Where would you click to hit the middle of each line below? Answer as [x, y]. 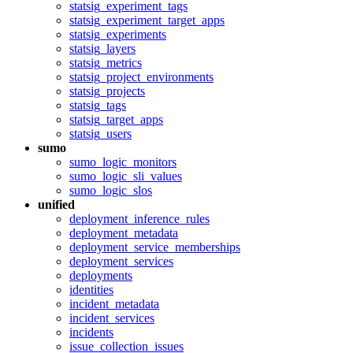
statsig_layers [102, 48]
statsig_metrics [106, 63]
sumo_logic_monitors [123, 162]
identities [91, 290]
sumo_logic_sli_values [126, 176]
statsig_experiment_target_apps [147, 20]
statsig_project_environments [141, 77]
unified [56, 204]
